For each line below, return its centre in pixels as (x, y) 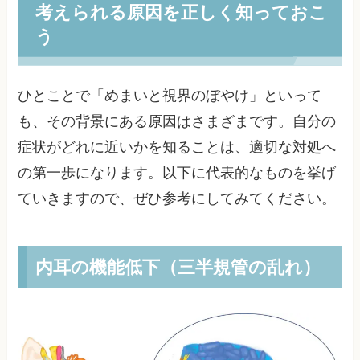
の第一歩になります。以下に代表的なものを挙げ (177, 173)
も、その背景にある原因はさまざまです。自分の (177, 122)
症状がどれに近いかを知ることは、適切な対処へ (177, 147)
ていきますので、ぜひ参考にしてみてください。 (177, 199)
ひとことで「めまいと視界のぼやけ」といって (170, 96)
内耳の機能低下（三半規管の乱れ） (178, 266)
